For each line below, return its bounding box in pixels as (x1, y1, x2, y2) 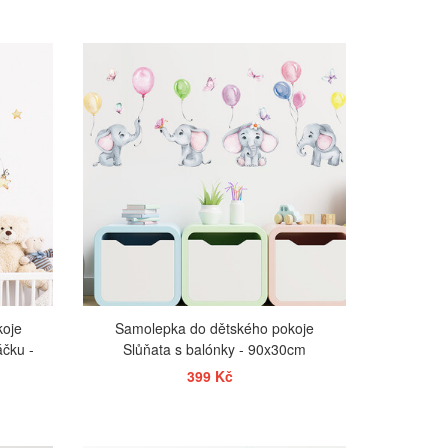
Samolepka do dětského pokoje (115, 317, 315, 338)
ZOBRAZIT (188, 46, 247, 64)
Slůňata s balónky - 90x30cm (123, 338, 307, 359)
